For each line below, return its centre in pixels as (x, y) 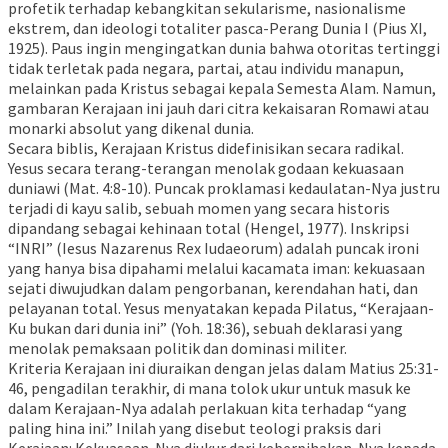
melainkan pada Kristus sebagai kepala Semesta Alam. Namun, (222, 87)
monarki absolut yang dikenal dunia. (131, 127)
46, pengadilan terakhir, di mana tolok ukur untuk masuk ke (209, 387)
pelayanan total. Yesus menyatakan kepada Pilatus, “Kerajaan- (221, 307)
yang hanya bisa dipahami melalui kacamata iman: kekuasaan (216, 267)
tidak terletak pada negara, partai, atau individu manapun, (206, 67)
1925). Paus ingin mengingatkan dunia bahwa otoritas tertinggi (224, 47)
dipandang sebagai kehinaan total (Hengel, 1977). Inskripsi (208, 227)
